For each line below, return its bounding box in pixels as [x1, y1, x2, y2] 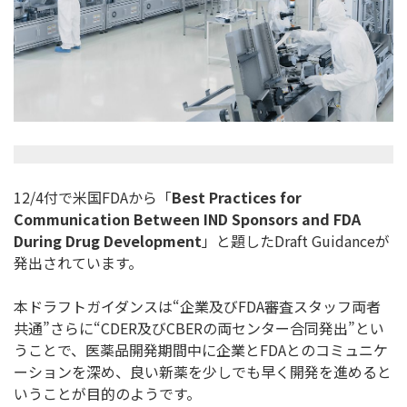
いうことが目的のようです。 [14, 382, 201, 405]
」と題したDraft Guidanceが [202, 230, 390, 253]
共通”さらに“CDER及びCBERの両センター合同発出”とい [14, 317, 384, 340]
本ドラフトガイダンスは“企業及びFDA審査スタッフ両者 [14, 295, 381, 318]
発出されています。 [14, 252, 143, 274]
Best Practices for [172, 186, 302, 209]
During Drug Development [14, 230, 202, 253]
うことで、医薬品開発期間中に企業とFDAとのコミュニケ [14, 339, 388, 362]
